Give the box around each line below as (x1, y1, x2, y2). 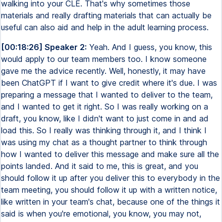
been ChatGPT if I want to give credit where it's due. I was (1, 78, 217, 88)
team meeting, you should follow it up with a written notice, (1, 185, 217, 195)
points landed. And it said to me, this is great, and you (1, 161, 198, 171)
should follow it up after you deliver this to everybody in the (1, 173, 220, 183)
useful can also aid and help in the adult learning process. (1, 22, 209, 32)
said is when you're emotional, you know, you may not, (1, 209, 201, 219)
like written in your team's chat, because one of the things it (1, 197, 220, 207)
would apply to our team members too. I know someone (1, 54, 207, 64)
